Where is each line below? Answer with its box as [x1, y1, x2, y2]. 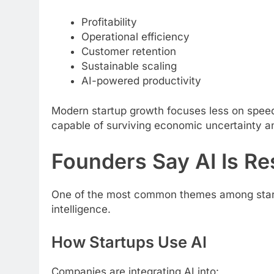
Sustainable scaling [81, 59, 177, 72]
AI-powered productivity [81, 74, 201, 87]
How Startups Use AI [51, 232, 207, 251]
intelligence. [51, 203, 111, 216]
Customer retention [81, 45, 176, 57]
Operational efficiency [81, 30, 190, 43]
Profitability [81, 15, 137, 28]
